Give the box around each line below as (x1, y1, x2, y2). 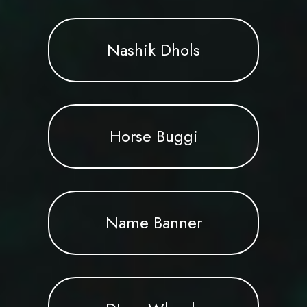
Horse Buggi (109, 123, 198, 148)
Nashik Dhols (107, 37, 200, 62)
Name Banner (105, 210, 202, 234)
